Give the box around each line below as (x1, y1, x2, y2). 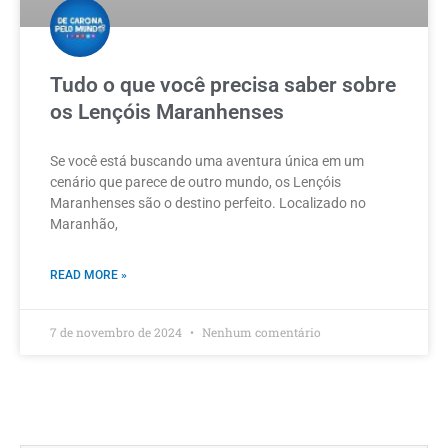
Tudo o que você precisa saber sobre (50, 72, 396, 97)
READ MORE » (50, 267, 127, 282)
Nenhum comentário (199, 323, 321, 340)
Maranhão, (50, 215, 118, 232)
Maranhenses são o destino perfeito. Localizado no (50, 194, 366, 211)
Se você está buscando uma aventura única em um (50, 152, 364, 169)
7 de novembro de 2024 (50, 323, 185, 340)
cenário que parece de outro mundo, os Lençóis (50, 173, 341, 190)
